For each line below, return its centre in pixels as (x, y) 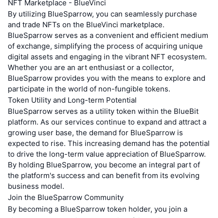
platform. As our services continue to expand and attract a (107, 122)
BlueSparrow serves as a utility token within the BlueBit (103, 111)
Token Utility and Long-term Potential (72, 100)
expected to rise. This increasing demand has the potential (109, 143)
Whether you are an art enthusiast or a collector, (91, 67)
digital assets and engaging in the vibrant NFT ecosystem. (107, 56)
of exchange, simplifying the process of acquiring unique (105, 46)
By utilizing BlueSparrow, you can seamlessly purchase (102, 14)
